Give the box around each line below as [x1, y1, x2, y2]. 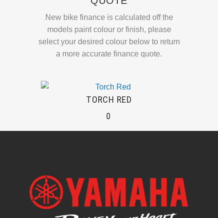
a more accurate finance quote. [56, 50, 162, 58]
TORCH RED [86, 93, 132, 105]
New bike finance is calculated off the [45, 13, 173, 22]
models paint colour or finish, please [47, 25, 171, 34]
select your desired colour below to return [38, 37, 180, 46]
